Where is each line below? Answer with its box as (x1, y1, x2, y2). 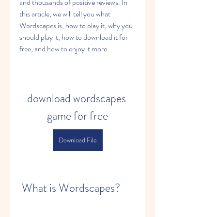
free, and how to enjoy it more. (19, 43, 109, 54)
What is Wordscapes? (22, 180, 120, 196)
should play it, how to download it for (19, 31, 128, 43)
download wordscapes (27, 90, 126, 107)
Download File (58, 135, 97, 145)
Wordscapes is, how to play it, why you (19, 20, 133, 31)
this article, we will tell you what (19, 8, 110, 19)
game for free (47, 108, 108, 124)
